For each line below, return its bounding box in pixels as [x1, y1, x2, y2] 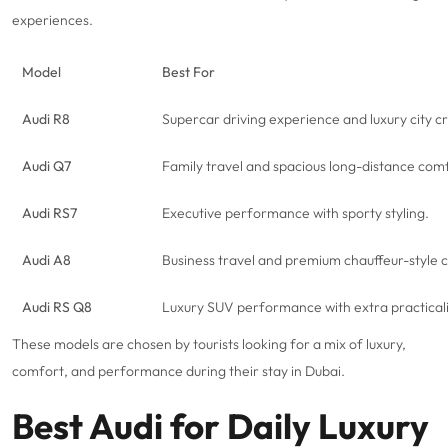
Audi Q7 [22, 157, 71, 176]
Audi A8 [22, 251, 71, 270]
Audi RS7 [22, 204, 77, 223]
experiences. [12, 11, 93, 30]
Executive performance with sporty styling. [162, 204, 429, 223]
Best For [162, 63, 215, 82]
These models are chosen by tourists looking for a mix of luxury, [12, 335, 406, 354]
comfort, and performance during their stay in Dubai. [12, 362, 345, 381]
